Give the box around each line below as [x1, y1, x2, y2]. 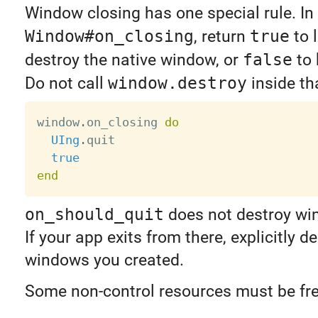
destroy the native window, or [24, 50, 243, 70]
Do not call [24, 73, 108, 93]
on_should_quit [24, 204, 164, 224]
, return [193, 26, 250, 46]
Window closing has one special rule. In [24, 3, 314, 23]
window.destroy [107, 73, 247, 92]
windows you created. [24, 250, 184, 270]
